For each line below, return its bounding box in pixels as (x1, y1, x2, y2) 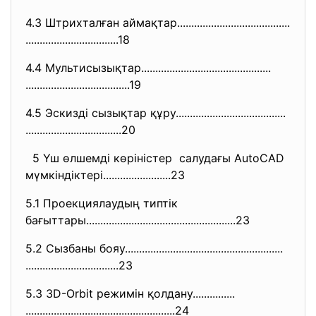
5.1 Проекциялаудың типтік (25, 196, 178, 210)
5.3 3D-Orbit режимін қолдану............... (25, 286, 235, 300)
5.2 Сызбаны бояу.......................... (25, 241, 198, 255)
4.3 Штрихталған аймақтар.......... (25, 16, 205, 30)
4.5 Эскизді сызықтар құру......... (25, 106, 201, 120)
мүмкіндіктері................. (25, 168, 151, 182)
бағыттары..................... (25, 213, 145, 227)
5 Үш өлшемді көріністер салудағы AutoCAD (25, 151, 284, 165)
